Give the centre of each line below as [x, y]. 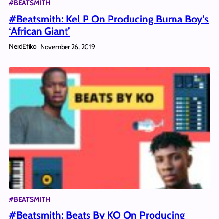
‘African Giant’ [40, 31]
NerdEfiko [23, 47]
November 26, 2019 [67, 47]
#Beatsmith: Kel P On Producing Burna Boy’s [109, 19]
